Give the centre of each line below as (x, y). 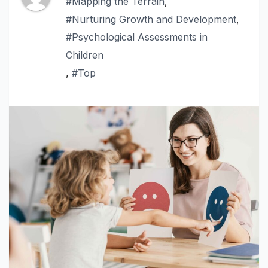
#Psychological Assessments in (137, 37)
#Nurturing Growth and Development (151, 19)
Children (85, 55)
